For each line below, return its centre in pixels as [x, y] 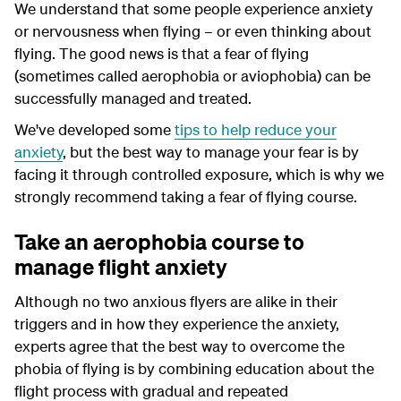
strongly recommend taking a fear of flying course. [186, 196]
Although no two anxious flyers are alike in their [176, 301]
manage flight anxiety [121, 267]
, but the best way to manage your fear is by [211, 152]
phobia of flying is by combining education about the [194, 368]
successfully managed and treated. [133, 98]
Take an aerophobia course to [159, 242]
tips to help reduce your [256, 129]
